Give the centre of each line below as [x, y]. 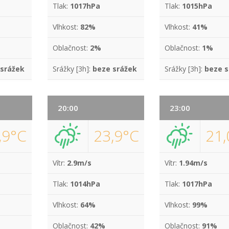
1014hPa [85, 184]
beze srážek [114, 69]
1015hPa [197, 6]
